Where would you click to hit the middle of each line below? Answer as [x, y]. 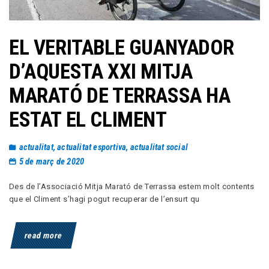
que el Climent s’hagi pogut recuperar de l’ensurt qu [104, 199]
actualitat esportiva [92, 147]
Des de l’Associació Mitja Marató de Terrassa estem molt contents [132, 187]
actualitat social [159, 147]
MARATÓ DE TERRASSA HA [120, 95]
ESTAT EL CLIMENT [88, 119]
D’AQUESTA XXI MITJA [101, 71]
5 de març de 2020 [52, 161]
